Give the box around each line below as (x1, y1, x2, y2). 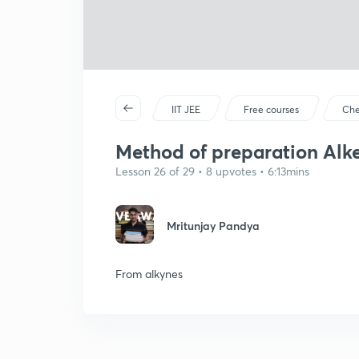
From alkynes (115, 266, 183, 281)
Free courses (244, 103, 300, 115)
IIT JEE (171, 103, 201, 115)
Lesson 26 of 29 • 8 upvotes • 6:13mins (115, 163, 309, 179)
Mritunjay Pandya (167, 218, 260, 233)
